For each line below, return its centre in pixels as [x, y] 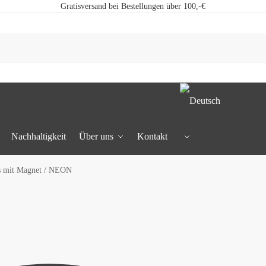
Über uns [96, 136]
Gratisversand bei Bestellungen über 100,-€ [133, 6]
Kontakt [152, 136]
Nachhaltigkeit [39, 136]
